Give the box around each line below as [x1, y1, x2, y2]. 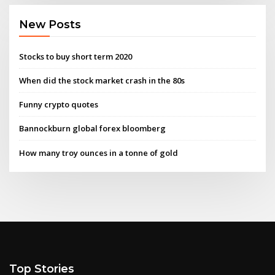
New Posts [19, 18, 82, 31]
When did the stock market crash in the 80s [19, 74, 185, 86]
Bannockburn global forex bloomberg [19, 123, 166, 134]
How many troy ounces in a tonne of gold [19, 147, 179, 158]
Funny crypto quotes [19, 99, 99, 110]
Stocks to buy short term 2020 [19, 50, 133, 62]
